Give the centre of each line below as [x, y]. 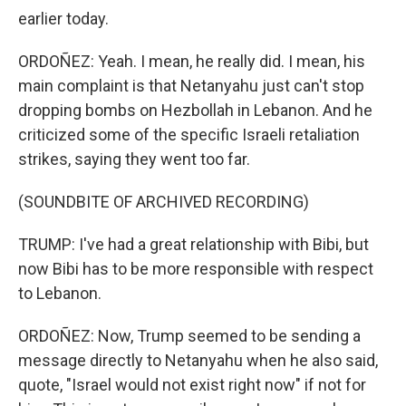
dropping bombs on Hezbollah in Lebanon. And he [195, 110]
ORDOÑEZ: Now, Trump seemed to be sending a [189, 336]
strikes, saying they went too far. [134, 159]
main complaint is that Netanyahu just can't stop [191, 86]
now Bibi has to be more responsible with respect [196, 269]
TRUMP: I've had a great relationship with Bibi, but [193, 244]
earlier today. [63, 19]
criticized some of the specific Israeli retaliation [189, 135]
